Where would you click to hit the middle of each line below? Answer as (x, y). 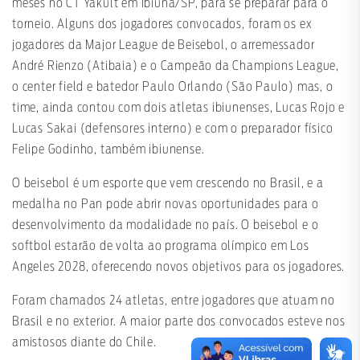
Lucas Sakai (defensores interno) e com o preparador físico (173, 129)
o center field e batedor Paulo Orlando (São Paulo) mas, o (173, 87)
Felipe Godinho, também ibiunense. (108, 150)
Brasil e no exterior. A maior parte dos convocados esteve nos (179, 322)
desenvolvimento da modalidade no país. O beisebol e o (166, 225)
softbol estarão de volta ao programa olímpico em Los (161, 246)
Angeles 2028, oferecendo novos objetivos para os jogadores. (179, 267)
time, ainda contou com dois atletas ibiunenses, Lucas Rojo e (178, 108)
